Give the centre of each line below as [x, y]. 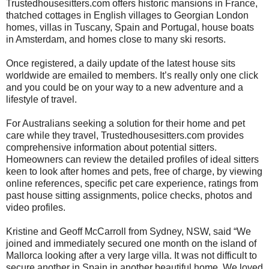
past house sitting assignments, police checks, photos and [129, 196]
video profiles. [36, 208]
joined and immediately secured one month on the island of [131, 244]
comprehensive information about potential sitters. [111, 148]
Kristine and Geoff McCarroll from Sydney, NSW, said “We [128, 232]
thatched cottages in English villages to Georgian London [127, 16]
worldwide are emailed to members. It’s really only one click [132, 76]
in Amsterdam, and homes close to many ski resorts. [116, 40]
